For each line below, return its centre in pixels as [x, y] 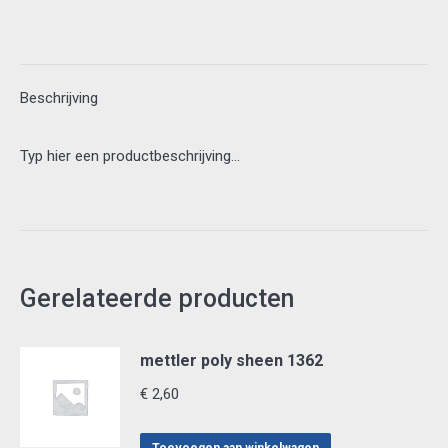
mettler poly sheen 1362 [231, 360]
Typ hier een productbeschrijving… [130, 156]
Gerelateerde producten [157, 298]
